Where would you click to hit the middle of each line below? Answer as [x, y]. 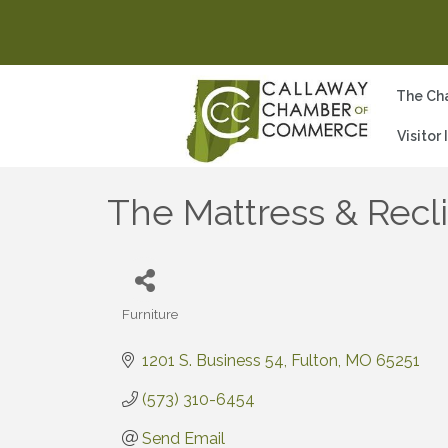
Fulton [314, 360]
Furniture [150, 313]
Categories [156, 326]
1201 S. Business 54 [213, 360]
